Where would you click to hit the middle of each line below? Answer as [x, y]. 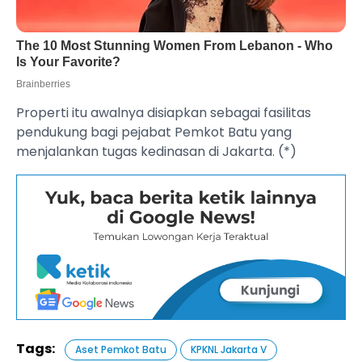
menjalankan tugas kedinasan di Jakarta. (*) [156, 152]
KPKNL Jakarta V [229, 349]
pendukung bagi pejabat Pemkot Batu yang [154, 133]
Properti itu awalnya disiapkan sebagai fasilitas [164, 113]
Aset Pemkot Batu [121, 349]
